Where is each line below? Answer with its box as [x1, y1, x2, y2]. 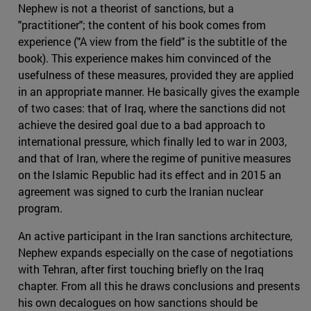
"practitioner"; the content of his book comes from [18, 17, 266, 33]
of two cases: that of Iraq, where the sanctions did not [18, 101, 286, 116]
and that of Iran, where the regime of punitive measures [18, 151, 291, 166]
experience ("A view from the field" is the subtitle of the [18, 34, 287, 49]
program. [18, 201, 62, 216]
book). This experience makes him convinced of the [18, 51, 271, 66]
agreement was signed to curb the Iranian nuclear [18, 184, 263, 199]
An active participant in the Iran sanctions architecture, [18, 228, 292, 244]
